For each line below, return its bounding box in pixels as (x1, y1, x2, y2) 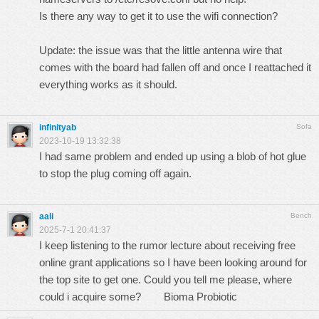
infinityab (39, 122, 76, 132)
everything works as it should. (39, 78, 177, 90)
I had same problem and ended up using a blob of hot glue (39, 150, 306, 162)
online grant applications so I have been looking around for (39, 256, 307, 268)
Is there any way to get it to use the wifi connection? (39, 10, 278, 22)
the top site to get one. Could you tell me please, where (39, 273, 292, 286)
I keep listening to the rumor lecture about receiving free (39, 239, 296, 251)
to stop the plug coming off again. (39, 167, 192, 179)
